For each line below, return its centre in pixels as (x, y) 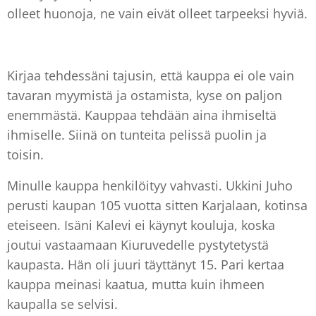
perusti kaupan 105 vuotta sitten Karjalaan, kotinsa (157, 205)
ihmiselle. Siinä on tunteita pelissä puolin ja (137, 134)
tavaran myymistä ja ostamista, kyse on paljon (145, 95)
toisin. (27, 154)
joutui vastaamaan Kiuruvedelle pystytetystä (138, 244)
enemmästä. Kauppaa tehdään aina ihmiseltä (142, 115)
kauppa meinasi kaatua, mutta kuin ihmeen (136, 284)
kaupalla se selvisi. (62, 304)
